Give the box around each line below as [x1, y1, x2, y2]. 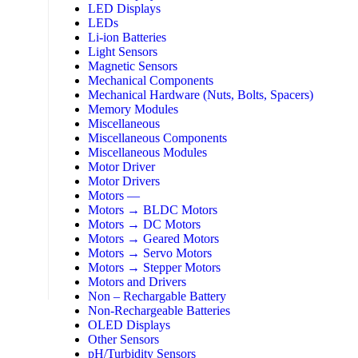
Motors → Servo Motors [88, 246, 212, 261]
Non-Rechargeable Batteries [88, 304, 230, 318]
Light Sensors [88, 45, 157, 59]
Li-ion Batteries [88, 30, 166, 45]
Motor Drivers [88, 174, 160, 189]
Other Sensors [88, 332, 159, 347]
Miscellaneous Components [88, 131, 227, 145]
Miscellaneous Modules [88, 145, 207, 160]
